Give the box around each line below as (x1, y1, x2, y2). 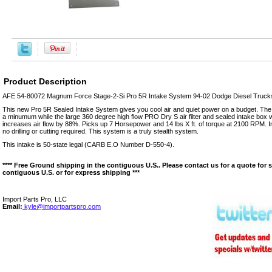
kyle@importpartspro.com (22, 202, 101, 210)
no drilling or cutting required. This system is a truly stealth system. (2, 127, 199, 135)
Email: (2, 202, 22, 210)
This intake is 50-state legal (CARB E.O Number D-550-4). (2, 140, 174, 148)
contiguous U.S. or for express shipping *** (2, 168, 140, 176)
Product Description (4, 76, 87, 86)
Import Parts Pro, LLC (2, 195, 67, 203)
